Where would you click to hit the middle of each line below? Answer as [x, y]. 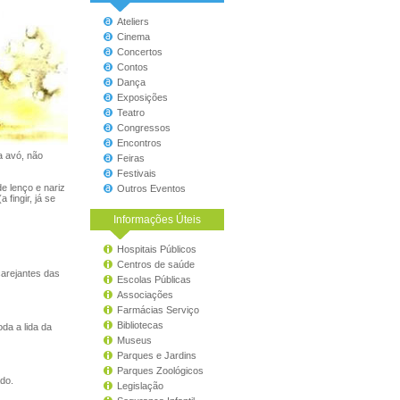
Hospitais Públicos [157, 249]
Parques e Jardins [157, 355]
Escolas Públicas [154, 279]
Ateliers [133, 21]
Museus [134, 340]
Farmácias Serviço [158, 310]
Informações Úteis [157, 219]
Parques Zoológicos [160, 371]
